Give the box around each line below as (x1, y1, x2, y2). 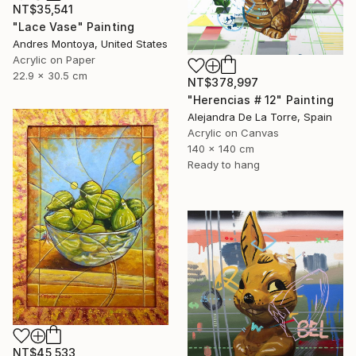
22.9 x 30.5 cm (13, 69, 87, 83)
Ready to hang (188, 157, 260, 171)
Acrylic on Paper (13, 53, 95, 67)
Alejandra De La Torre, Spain (188, 110, 332, 123)
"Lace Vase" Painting (13, 20, 135, 34)
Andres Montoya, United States (13, 37, 168, 51)
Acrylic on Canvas (188, 126, 279, 139)
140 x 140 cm (188, 141, 254, 155)
